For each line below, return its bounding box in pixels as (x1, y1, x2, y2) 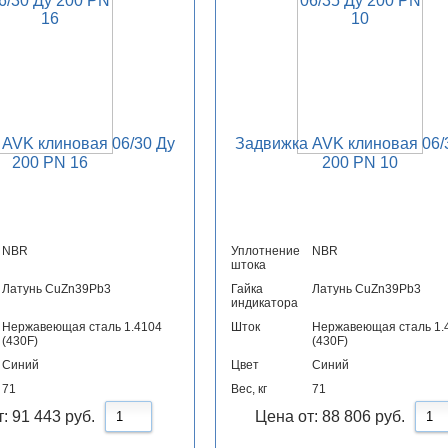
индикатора (230, 296, 298, 311)
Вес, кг (230, 382, 267, 397)
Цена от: (254, 408, 322, 426)
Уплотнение (230, 244, 300, 259)
